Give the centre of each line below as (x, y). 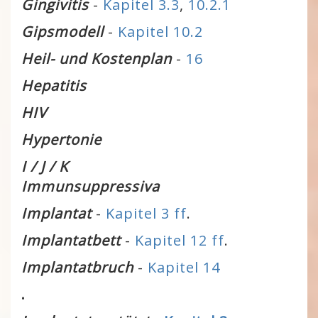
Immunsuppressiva (91, 186)
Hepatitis (54, 86)
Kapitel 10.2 (160, 32)
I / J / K (45, 166)
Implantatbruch (77, 267)
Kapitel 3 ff (146, 213)
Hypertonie (61, 139)
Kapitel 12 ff (180, 240)
